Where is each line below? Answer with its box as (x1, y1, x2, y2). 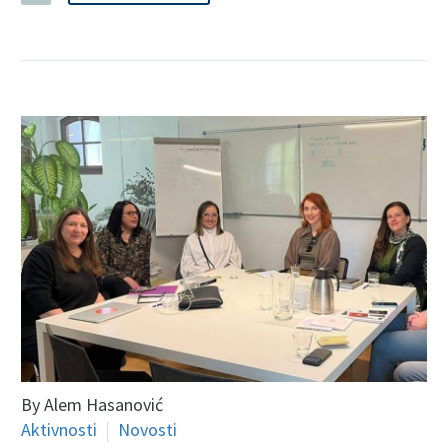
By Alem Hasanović (21, 393, 163, 417)
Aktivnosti (21, 418, 97, 442)
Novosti (118, 418, 177, 442)
